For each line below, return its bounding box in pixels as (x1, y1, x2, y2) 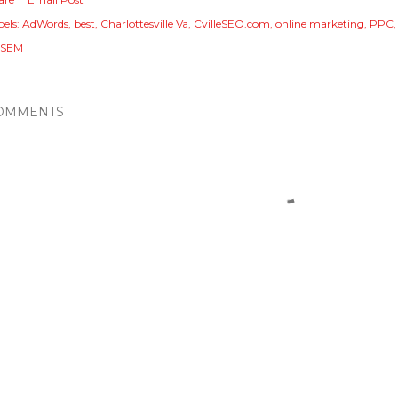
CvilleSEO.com (194, 16, 270, 30)
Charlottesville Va (100, 16, 188, 30)
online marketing (275, 16, 364, 30)
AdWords (22, 16, 68, 30)
